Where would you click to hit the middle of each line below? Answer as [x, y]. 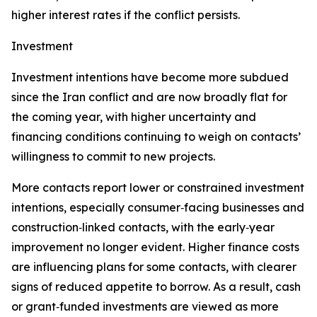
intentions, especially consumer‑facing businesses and [158, 207]
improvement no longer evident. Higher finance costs [155, 247]
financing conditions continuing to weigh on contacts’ [156, 137]
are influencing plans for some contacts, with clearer [154, 267]
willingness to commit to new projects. [113, 156]
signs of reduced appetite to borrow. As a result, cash [156, 287]
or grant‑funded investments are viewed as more [145, 306]
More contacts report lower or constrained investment [158, 188]
